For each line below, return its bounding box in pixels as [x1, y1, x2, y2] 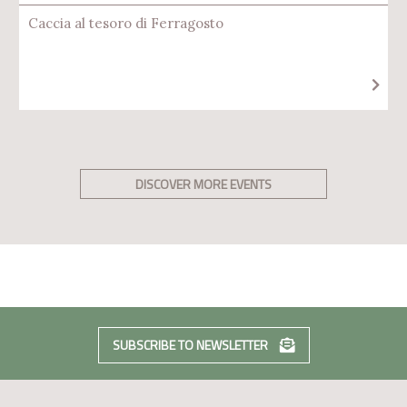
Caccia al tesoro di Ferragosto [28, 15, 223, 32]
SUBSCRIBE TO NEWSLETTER [112, 334, 271, 354]
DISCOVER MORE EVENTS [135, 174, 272, 194]
